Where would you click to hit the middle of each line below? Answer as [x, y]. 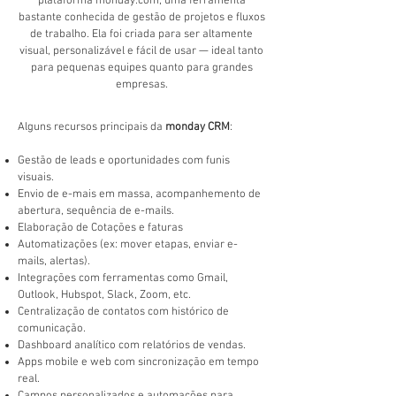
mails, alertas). [54, 262]
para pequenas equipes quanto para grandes [141, 69]
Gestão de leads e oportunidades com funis [124, 161]
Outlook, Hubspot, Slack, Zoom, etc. [104, 296]
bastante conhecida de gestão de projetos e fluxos [141, 18]
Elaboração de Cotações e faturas [100, 228]
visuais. [36, 178]
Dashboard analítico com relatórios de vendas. [132, 346]
